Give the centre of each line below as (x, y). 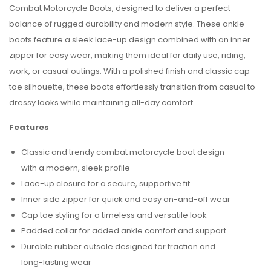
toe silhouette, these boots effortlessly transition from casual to (132, 87)
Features (29, 127)
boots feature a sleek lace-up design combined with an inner (130, 40)
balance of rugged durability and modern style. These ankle (127, 24)
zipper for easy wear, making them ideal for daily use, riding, (127, 55)
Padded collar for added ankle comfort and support (124, 231)
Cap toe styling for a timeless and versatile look (114, 215)
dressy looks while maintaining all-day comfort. (102, 103)
